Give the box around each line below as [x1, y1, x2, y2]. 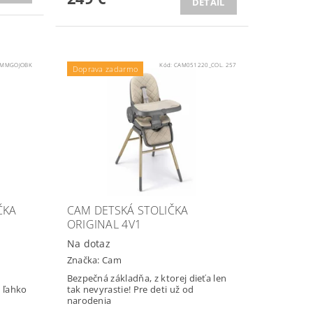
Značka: [66, 254, 103, 267]
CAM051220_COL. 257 [173, 60, 237, 68]
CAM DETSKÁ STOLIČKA [66, 202, 189, 218]
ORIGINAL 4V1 [66, 216, 142, 232]
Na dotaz [66, 236, 111, 250]
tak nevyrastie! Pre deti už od [66, 283, 194, 296]
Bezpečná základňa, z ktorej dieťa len [66, 272, 227, 285]
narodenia [66, 294, 112, 307]
